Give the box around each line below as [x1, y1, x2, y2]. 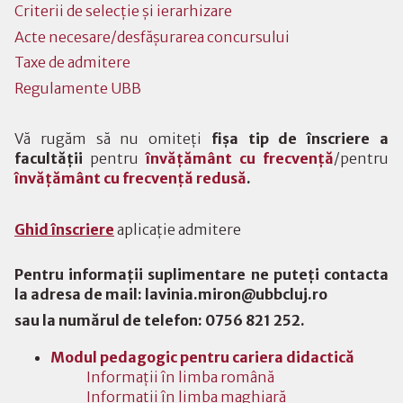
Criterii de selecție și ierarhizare [14, 2, 232, 21]
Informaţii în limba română [86, 368, 274, 386]
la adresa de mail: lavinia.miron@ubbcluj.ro [14, 285, 327, 304]
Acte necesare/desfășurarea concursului [14, 27, 290, 46]
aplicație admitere [114, 220, 241, 239]
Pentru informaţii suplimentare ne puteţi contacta [14, 265, 389, 284]
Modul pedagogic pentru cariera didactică [50, 348, 354, 366]
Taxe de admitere [14, 53, 130, 72]
